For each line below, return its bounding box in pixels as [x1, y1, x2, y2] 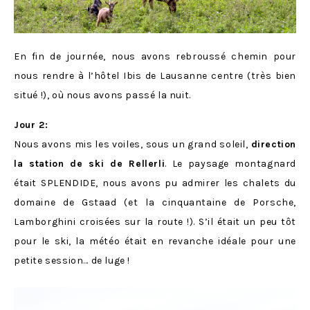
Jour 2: [14, 119, 48, 131]
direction [250, 138, 296, 151]
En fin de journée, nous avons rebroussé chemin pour [14, 51, 296, 63]
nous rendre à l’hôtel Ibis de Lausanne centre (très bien [14, 70, 296, 82]
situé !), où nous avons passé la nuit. [14, 89, 191, 102]
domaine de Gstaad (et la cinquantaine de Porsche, [14, 197, 296, 209]
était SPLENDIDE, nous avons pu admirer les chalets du [14, 177, 296, 190]
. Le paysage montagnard [165, 158, 296, 170]
